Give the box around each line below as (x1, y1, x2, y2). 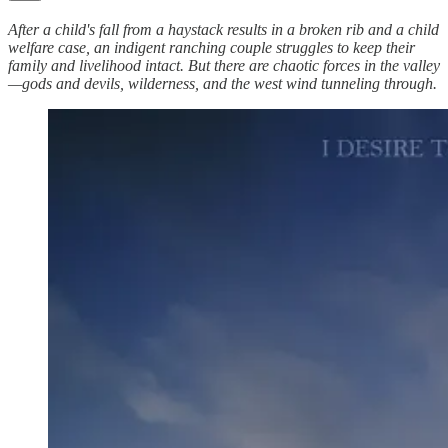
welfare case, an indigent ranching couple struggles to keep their (8, 39, 415, 57)
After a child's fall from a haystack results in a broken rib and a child (8, 21, 439, 39)
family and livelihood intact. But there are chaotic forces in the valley (8, 57, 440, 75)
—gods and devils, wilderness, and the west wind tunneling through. (8, 75, 437, 93)
